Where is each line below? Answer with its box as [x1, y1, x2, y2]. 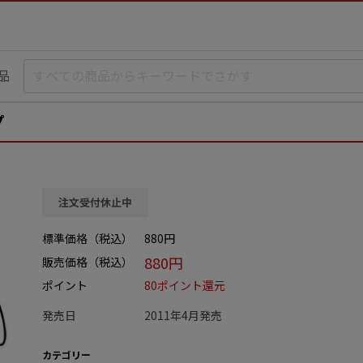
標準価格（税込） [42, 230, 133, 246]
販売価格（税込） [42, 254, 133, 270]
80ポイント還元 [144, 277, 225, 293]
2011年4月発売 [144, 307, 222, 323]
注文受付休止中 [58, 194, 132, 210]
